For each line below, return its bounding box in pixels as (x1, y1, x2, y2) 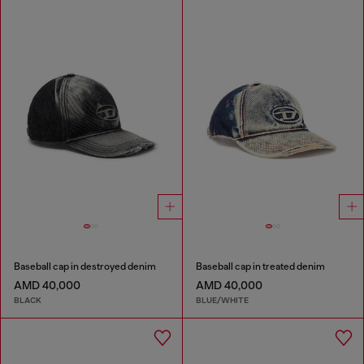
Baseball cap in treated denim (195, 261, 325, 273)
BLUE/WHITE (195, 294, 249, 305)
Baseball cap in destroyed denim (14, 261, 156, 273)
